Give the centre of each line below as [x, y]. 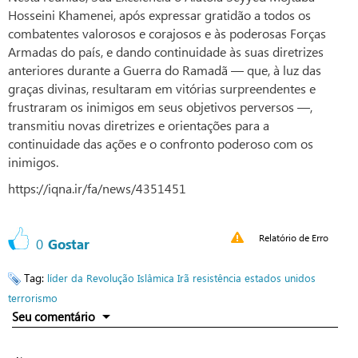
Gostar [69, 245]
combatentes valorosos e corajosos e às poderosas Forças [167, 34]
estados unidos [280, 278]
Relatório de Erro [294, 238]
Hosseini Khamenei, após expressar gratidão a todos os [159, 15]
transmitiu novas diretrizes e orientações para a [139, 125]
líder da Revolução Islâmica [111, 278]
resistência [217, 278]
